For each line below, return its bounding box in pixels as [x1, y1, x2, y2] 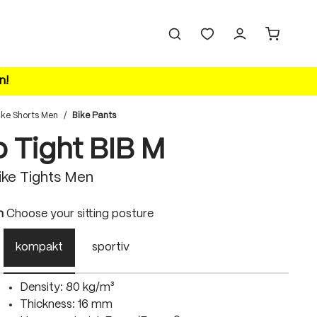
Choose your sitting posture [6, 209, 154, 219]
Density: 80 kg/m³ [20, 282, 115, 293]
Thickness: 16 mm [20, 299, 113, 310]
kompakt [16, 242, 64, 253]
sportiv [91, 242, 129, 253]
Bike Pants [71, 112, 116, 120]
